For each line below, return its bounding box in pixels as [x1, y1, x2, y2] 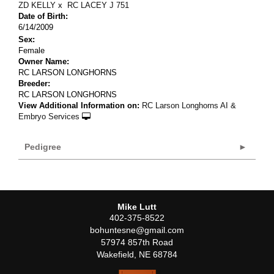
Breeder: [18, 78, 50, 88]
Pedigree [24, 141, 61, 152]
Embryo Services [18, 111, 80, 121]
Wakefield [97, 249, 134, 259]
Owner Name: [18, 56, 69, 66]
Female [18, 45, 45, 55]
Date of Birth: [18, 11, 68, 21]
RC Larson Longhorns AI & [142, 100, 236, 110]
